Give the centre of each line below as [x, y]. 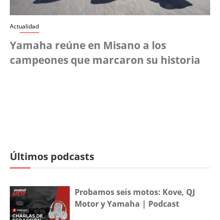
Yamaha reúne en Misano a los [88, 45]
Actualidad [24, 26]
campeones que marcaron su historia [105, 60]
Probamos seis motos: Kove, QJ [135, 192]
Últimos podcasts [52, 156]
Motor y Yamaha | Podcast [127, 204]
